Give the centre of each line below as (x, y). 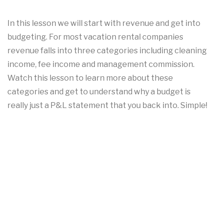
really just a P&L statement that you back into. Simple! (107, 105)
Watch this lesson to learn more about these (90, 78)
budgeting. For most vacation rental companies (95, 37)
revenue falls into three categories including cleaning (107, 51)
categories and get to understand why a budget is (99, 92)
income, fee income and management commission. (101, 64)
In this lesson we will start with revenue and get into (104, 23)
